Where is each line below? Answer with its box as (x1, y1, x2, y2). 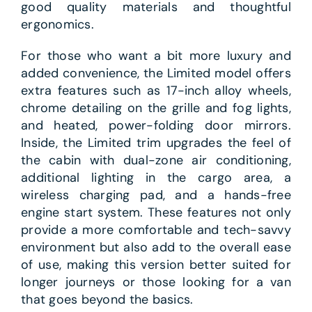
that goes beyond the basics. (20, 290, 194, 308)
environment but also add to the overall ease (20, 238, 292, 256)
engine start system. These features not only (20, 203, 292, 221)
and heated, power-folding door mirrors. (20, 116, 292, 134)
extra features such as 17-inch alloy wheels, (20, 81, 292, 99)
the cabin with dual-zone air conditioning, (20, 151, 292, 169)
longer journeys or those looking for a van (20, 273, 292, 290)
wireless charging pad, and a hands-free (20, 186, 292, 203)
